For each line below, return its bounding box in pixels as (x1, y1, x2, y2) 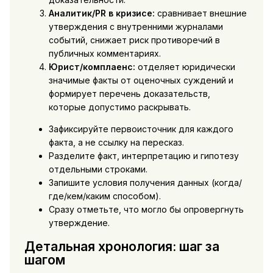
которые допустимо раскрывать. (48, 101, 191, 112)
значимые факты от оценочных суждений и (48, 74, 233, 85)
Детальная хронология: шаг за (24, 239, 219, 255)
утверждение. (48, 217, 110, 228)
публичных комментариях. (48, 48, 161, 58)
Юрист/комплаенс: (48, 61, 135, 72)
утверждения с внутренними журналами (48, 21, 223, 32)
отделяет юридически (135, 61, 235, 72)
